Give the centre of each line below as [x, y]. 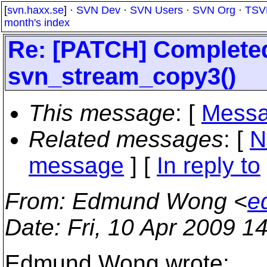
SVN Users [156, 10]
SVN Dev [98, 10]
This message [102, 113]
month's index [37, 23]
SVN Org [214, 10]
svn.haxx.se [35, 10]
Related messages [126, 139]
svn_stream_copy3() [122, 76]
